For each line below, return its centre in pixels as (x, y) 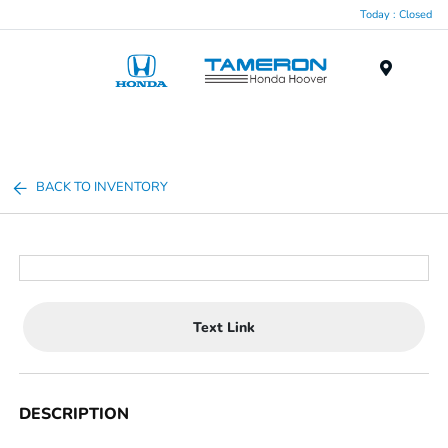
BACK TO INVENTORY (102, 187)
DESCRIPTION (74, 414)
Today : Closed (396, 14)
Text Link (224, 327)
